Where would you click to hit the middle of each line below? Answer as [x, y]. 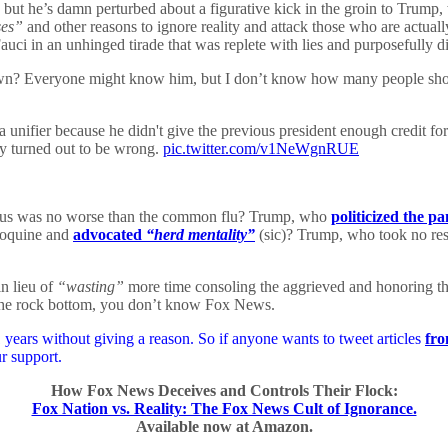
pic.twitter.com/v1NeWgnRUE [261, 149]
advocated [109, 235]
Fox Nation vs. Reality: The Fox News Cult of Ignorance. [224, 409]
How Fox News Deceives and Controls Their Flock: [224, 391]
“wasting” [90, 287]
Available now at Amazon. [224, 427]
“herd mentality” [200, 235]
